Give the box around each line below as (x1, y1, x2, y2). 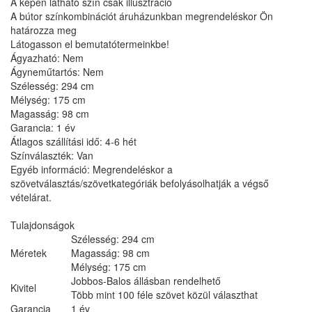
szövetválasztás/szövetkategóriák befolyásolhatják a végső (10, 176, 269, 191)
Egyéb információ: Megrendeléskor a (10, 162, 173, 177)
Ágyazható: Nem (10, 51, 84, 65)
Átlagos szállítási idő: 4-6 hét (10, 134, 136, 149)
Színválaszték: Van (10, 148, 93, 163)
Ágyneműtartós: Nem (10, 65, 104, 79)
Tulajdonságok (10, 218, 75, 233)
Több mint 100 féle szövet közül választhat (71, 288, 258, 302)
